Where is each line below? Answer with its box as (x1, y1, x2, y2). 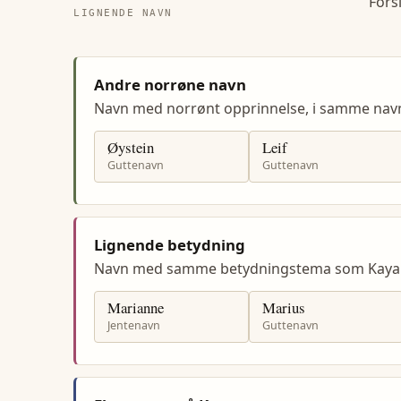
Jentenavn (107, 318, 160, 334)
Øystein (107, 137, 154, 158)
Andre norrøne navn (94, 73, 246, 95)
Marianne (107, 296, 164, 318)
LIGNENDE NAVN (73, 6, 173, 19)
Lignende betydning (94, 234, 245, 255)
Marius (261, 296, 305, 318)
